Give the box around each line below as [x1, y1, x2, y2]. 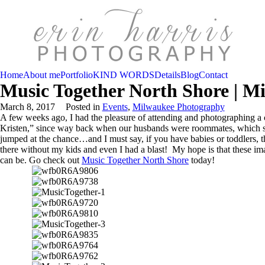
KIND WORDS [93, 70, 154, 80]
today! [189, 155, 215, 165]
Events [102, 102, 128, 112]
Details [154, 70, 180, 80]
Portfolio [60, 70, 93, 80]
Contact [199, 70, 228, 80]
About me [23, 70, 60, 80]
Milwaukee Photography [132, 102, 225, 112]
